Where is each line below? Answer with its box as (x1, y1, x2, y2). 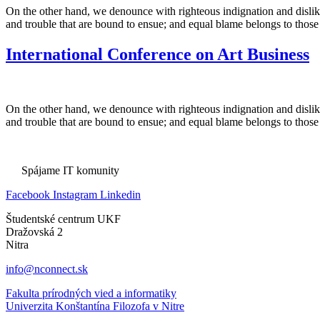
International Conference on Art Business (6, 45, 309, 64)
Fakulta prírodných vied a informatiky (6, 287, 176, 300)
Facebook (6, 189, 50, 201)
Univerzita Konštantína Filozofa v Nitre (6, 300, 184, 313)
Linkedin (100, 189, 141, 201)
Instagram (53, 189, 97, 201)
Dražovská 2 (6, 226, 63, 239)
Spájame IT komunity (19, 164, 120, 177)
